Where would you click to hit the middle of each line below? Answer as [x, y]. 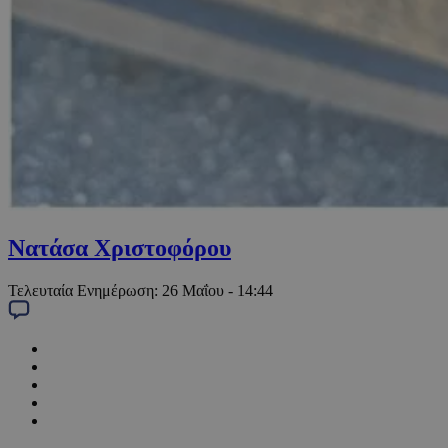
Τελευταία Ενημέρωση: [85, 291]
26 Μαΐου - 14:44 [217, 291]
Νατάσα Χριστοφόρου [119, 248]
